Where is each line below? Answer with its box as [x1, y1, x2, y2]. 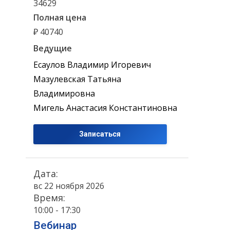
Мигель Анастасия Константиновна [33, 102, 177, 114]
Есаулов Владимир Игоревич [33, 59, 151, 71]
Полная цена [33, 12, 86, 23]
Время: [33, 191, 65, 204]
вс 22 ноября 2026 [33, 180, 104, 191]
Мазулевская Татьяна [33, 73, 121, 85]
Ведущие [33, 42, 72, 54]
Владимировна [33, 88, 95, 100]
